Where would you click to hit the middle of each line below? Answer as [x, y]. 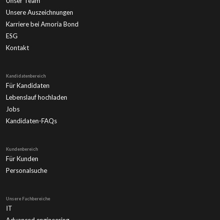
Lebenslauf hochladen [37, 97]
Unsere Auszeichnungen [40, 12]
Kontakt [17, 47]
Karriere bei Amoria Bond [42, 24]
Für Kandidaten [28, 85]
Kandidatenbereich [26, 76]
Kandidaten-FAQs [31, 121]
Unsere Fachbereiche [28, 198]
